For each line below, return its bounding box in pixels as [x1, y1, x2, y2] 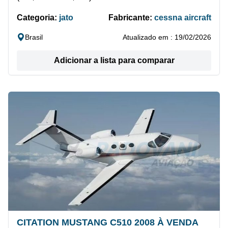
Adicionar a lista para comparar [53, 56, 175, 65]
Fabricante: [108, 13, 154, 22]
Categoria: [17, 13, 59, 22]
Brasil [25, 33, 43, 42]
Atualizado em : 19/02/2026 [123, 33, 211, 42]
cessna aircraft [154, 13, 211, 22]
